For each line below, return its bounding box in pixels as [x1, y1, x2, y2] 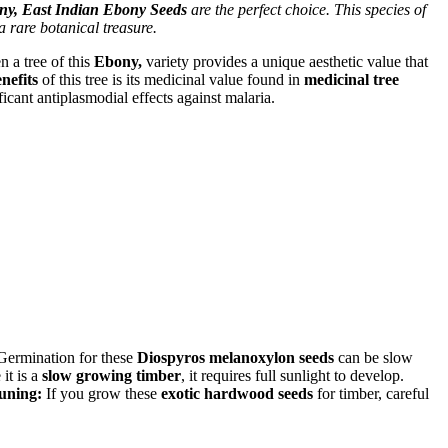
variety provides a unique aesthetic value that [142, 52, 428, 70]
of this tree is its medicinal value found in [38, 70, 304, 88]
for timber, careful [313, 384, 429, 402]
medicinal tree [304, 70, 399, 88]
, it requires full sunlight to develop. [181, 366, 404, 384]
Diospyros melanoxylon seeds [137, 348, 334, 366]
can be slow [334, 348, 413, 366]
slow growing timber [42, 366, 181, 384]
